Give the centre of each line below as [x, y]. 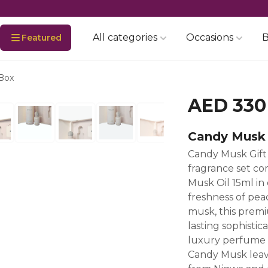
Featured [42, 38]
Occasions [210, 37]
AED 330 [227, 106]
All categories [125, 37]
